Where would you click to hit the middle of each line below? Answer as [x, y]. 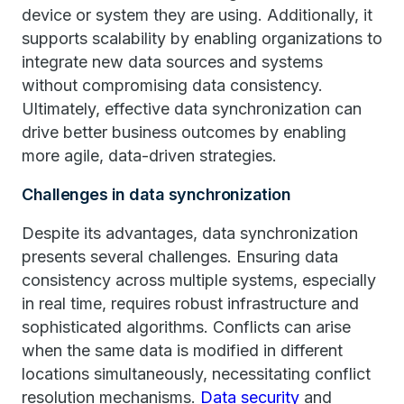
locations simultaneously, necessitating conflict [196, 374]
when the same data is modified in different [182, 350]
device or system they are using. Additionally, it [197, 15]
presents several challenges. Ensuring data [180, 257]
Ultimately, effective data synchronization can [192, 109]
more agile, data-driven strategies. [149, 156]
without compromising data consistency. [172, 85]
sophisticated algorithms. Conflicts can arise [186, 327]
